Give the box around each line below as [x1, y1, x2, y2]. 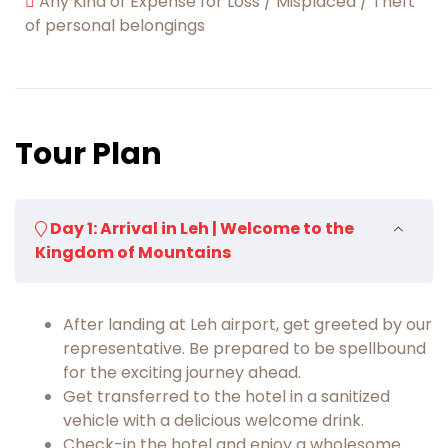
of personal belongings [25, 13, 205, 37]
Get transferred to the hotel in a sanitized [63, 384, 390, 408]
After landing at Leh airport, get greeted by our [63, 312, 432, 336]
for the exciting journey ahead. [63, 360, 301, 384]
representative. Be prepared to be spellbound [63, 336, 426, 360]
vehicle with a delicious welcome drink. [63, 408, 364, 432]
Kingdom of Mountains [35, 240, 231, 264]
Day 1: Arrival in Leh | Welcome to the [50, 216, 354, 240]
